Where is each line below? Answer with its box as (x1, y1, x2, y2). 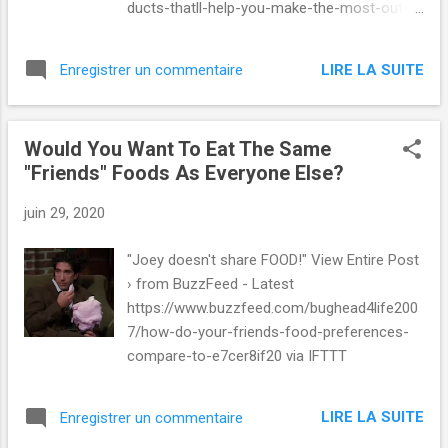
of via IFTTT (127, 23, 208, 42)
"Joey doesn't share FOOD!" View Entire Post (127, 250, 420, 269)
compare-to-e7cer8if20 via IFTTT (127, 346, 348, 365)
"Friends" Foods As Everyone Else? (24, 161, 344, 186)
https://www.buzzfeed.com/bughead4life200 (127, 298, 419, 317)
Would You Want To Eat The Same (24, 137, 331, 162)
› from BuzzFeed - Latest (127, 274, 295, 293)
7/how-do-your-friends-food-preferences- (127, 322, 410, 341)
